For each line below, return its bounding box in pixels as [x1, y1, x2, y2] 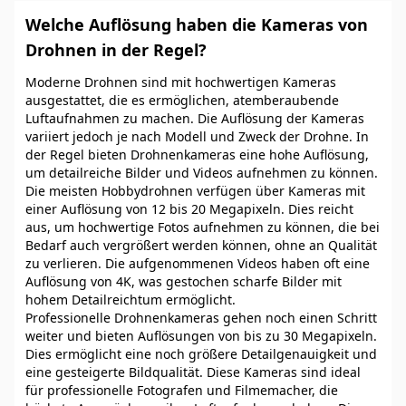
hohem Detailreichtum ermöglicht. [25, 291, 236, 308]
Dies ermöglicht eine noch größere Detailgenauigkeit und [25, 345, 377, 362]
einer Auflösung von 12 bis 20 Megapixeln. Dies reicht [25, 200, 353, 217]
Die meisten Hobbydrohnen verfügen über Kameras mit [25, 182, 365, 199]
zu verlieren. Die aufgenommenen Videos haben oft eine [25, 255, 370, 272]
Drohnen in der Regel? [25, 39, 207, 61]
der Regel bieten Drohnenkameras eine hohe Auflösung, [25, 146, 369, 163]
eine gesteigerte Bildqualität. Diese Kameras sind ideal [25, 363, 361, 381]
